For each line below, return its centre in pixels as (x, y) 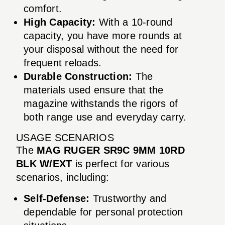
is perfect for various (121, 163)
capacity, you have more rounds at (103, 35)
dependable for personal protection (103, 212)
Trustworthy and (128, 198)
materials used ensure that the (94, 90)
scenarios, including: (63, 177)
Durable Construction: (78, 76)
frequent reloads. (63, 63)
